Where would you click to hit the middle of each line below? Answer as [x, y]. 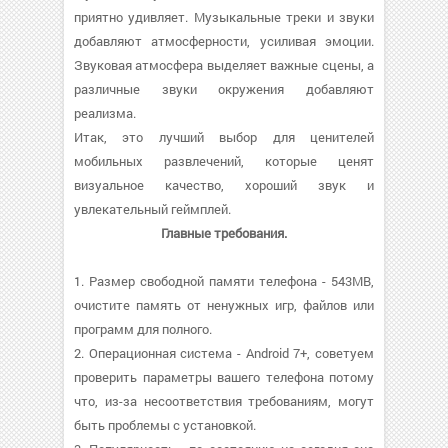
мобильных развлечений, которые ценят [224, 161]
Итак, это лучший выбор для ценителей [224, 137]
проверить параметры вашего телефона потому [224, 377]
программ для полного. [143, 329]
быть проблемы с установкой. [165, 425]
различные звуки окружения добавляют [224, 89]
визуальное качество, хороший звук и [224, 185]
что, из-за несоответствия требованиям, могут [224, 401]
